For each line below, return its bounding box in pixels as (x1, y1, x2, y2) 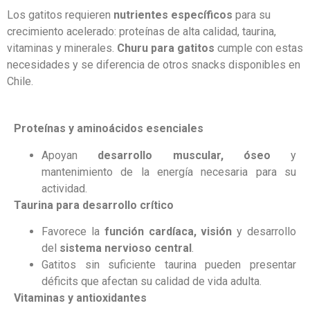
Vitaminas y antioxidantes (14, 291, 147, 305)
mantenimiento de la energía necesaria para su (42, 165, 296, 179)
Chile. (7, 75, 33, 89)
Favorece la (42, 225, 104, 239)
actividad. (42, 181, 87, 195)
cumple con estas (215, 42, 303, 55)
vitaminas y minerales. (7, 42, 117, 55)
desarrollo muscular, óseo (98, 148, 271, 162)
